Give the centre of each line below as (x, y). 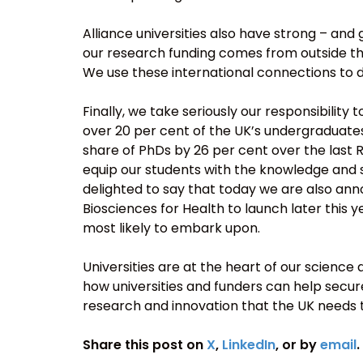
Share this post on (145, 345)
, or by (298, 345)
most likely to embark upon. (171, 228)
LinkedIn (249, 345)
